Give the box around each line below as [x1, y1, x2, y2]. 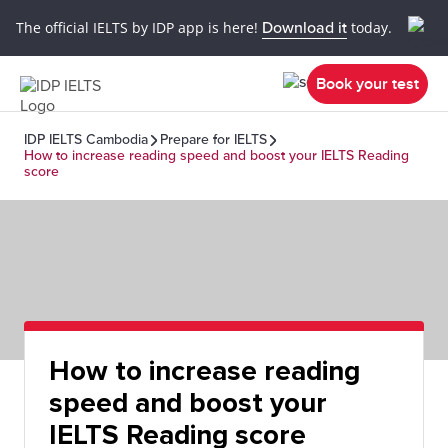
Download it [262, 17, 347, 38]
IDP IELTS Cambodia [24, 131, 148, 148]
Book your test [316, 73, 419, 94]
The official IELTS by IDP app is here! [16, 17, 262, 37]
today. [347, 17, 392, 37]
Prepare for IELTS [160, 131, 267, 148]
